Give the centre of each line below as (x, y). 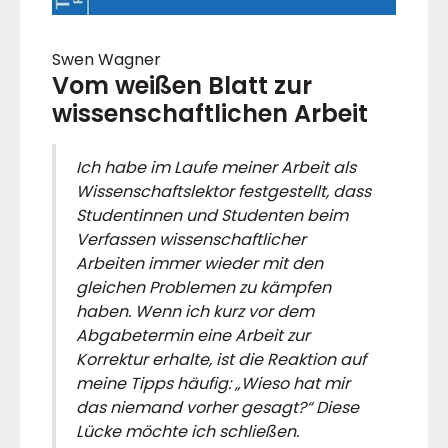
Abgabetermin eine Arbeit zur (193, 335)
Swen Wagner (106, 59)
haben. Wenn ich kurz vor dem (195, 311)
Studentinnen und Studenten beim (212, 215)
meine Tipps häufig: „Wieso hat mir (213, 383)
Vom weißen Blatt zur (182, 85)
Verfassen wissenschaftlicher (191, 239)
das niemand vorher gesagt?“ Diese (217, 407)
